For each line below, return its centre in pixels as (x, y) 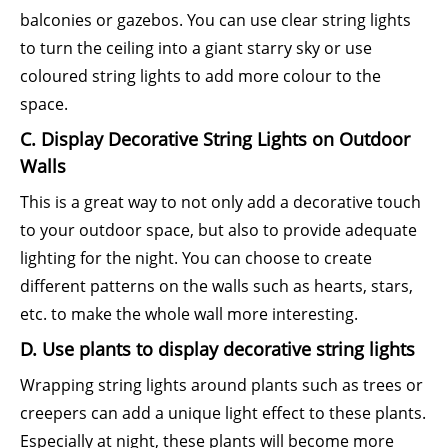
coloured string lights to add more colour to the (200, 76)
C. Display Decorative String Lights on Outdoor (215, 139)
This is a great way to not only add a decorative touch (220, 202)
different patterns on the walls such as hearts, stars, (216, 286)
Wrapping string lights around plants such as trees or (221, 385)
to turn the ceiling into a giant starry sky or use (196, 48)
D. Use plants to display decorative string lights (217, 349)
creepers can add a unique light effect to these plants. (223, 413)
